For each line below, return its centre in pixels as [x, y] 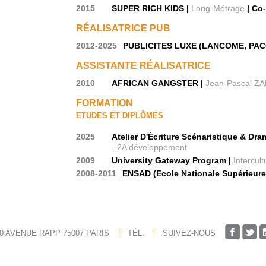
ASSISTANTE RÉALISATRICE [144, 66]
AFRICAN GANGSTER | [159, 83]
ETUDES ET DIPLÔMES [120, 115]
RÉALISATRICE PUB [123, 28]
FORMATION [105, 103]
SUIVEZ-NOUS [189, 233]
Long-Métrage [218, 8]
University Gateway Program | [173, 160]
